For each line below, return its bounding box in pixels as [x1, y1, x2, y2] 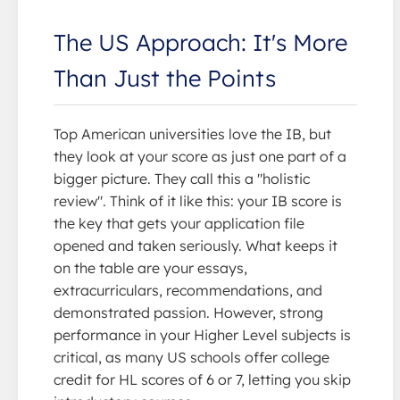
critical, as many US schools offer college [54, 347, 329, 366]
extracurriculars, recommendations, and [54, 280, 322, 299]
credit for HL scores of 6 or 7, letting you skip [54, 370, 351, 388]
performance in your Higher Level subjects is [54, 325, 351, 344]
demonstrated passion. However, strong [54, 303, 323, 321]
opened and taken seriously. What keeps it [54, 236, 337, 254]
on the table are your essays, [54, 258, 247, 277]
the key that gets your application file [54, 213, 304, 232]
